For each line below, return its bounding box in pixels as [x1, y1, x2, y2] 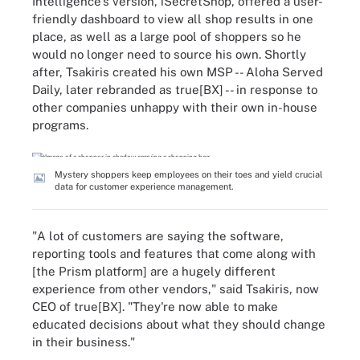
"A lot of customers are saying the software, [32, 229, 284, 243]
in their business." [32, 335, 135, 349]
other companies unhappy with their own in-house [32, 100, 317, 114]
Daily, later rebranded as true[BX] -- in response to [32, 83, 317, 96]
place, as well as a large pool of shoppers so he [32, 30, 301, 43]
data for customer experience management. [55, 181, 233, 191]
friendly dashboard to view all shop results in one [32, 12, 313, 26]
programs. [32, 118, 88, 132]
